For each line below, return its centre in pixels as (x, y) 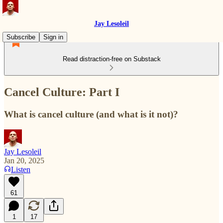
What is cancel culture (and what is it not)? (91, 114)
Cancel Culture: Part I (62, 92)
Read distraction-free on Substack (111, 59)
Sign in (53, 37)
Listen (21, 169)
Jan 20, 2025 (24, 160)
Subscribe (21, 37)
